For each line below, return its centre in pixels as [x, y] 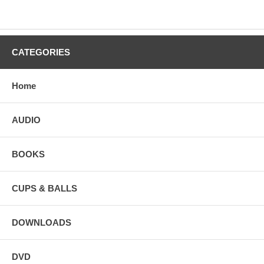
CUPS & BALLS [44, 189]
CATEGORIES [41, 52]
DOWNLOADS [42, 223]
